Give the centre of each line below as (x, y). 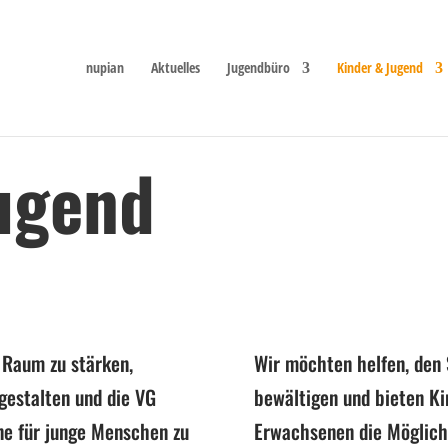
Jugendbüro (258, 67)
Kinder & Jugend (379, 67)
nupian (104, 67)
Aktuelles (175, 67)
